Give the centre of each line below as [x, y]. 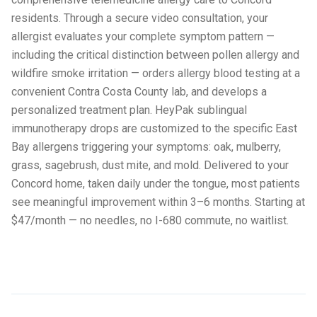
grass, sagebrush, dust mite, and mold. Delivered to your [150, 165]
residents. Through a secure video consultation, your [140, 18]
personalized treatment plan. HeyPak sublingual [129, 110]
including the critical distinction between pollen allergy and [155, 55]
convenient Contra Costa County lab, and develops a [139, 92]
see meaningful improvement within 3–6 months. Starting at [158, 202]
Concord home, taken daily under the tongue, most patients [156, 184]
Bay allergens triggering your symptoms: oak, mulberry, [146, 147]
